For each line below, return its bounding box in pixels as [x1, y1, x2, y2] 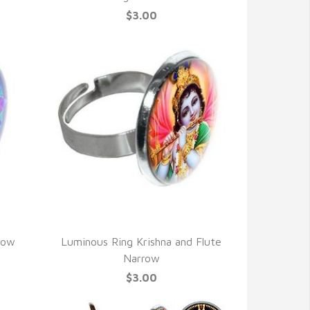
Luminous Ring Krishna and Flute [61, 235, 222, 248]
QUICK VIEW [104, 217, 178, 231]
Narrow [122, 252, 160, 264]
